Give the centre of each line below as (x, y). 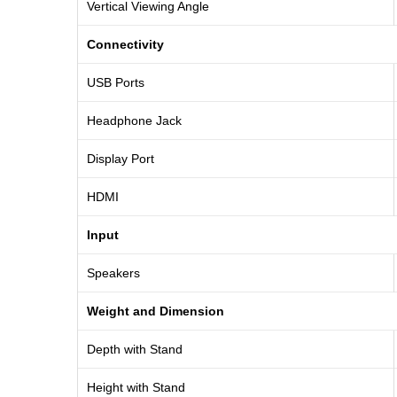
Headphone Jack (134, 121)
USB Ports (116, 83)
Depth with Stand (135, 350)
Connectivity (125, 45)
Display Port (121, 159)
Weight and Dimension (156, 311)
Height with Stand (136, 388)
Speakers (113, 273)
